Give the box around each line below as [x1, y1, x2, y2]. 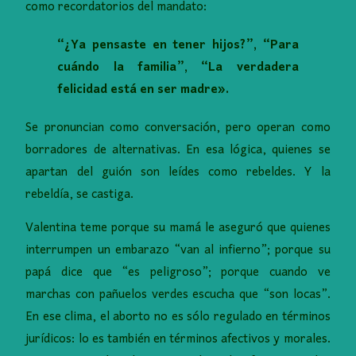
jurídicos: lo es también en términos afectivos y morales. [25, 325, 331, 353]
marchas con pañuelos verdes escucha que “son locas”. [25, 281, 331, 308]
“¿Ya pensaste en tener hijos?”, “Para [57, 31, 299, 59]
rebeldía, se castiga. [25, 180, 134, 208]
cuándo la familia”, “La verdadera [57, 53, 299, 81]
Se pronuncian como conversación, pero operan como [25, 114, 331, 141]
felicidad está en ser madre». [57, 75, 230, 103]
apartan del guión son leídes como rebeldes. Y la [25, 158, 331, 186]
